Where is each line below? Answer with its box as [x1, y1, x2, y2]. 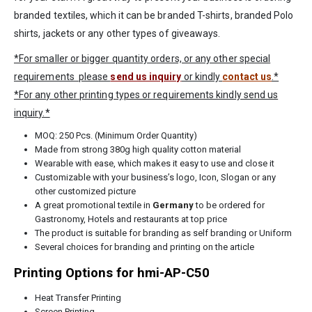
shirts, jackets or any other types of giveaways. [14, 27, 221, 39]
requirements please [14, 70, 111, 82]
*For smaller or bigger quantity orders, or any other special [14, 52, 271, 64]
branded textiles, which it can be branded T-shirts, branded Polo [14, 9, 294, 21]
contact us [222, 70, 272, 82]
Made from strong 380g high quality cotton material [34, 143, 241, 155]
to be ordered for [193, 199, 265, 210]
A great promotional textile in [34, 199, 153, 210]
